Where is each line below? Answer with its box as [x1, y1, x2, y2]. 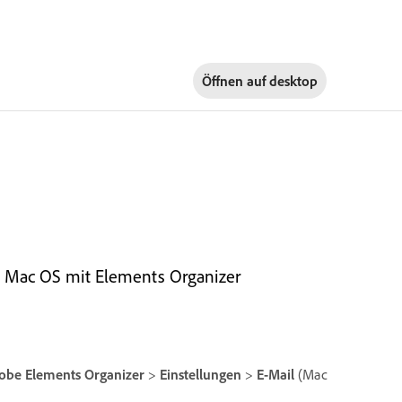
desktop [268, 71, 318, 90]
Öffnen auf [201, 71, 269, 90]
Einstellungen [160, 365, 241, 383]
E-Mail [257, 365, 294, 383]
